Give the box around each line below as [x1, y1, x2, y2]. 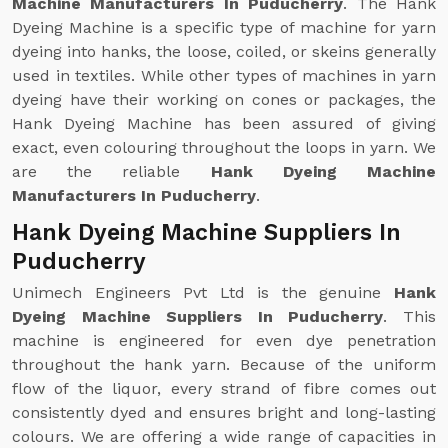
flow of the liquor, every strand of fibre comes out [12, 379, 436, 398]
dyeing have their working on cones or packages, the [12, 90, 436, 109]
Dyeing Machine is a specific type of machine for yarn [12, 18, 436, 37]
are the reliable [12, 162, 211, 181]
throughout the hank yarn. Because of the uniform [12, 355, 436, 374]
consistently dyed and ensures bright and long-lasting [12, 403, 436, 422]
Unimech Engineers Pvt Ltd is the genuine [12, 283, 394, 302]
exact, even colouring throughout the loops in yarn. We [12, 138, 436, 157]
